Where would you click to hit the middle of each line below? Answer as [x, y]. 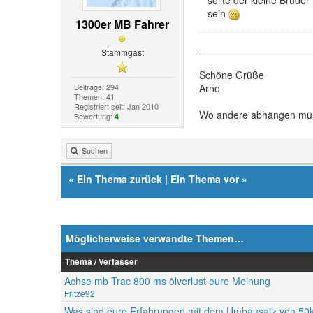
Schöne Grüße [231, 75]
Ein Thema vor [205, 179]
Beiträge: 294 [96, 86]
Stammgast [122, 52]
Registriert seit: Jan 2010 [116, 106]
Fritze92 [80, 293]
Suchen [95, 150]
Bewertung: [94, 116]
